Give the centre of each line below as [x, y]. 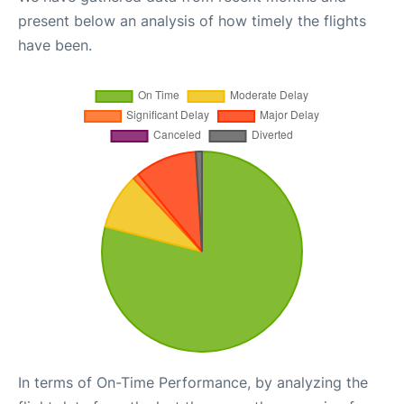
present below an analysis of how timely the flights [192, 21]
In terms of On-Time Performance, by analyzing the [193, 382]
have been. [55, 45]
